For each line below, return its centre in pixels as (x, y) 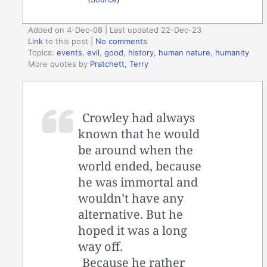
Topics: (43, 52)
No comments (122, 41)
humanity (232, 52)
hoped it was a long (133, 231)
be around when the (136, 150)
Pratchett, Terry (119, 63)
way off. (101, 247)
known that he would (139, 134)
